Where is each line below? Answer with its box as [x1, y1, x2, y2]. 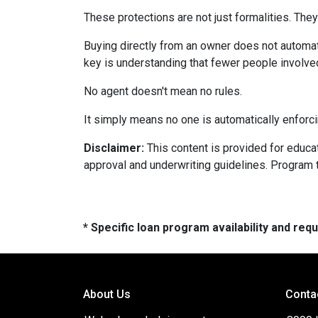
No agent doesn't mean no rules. [84, 84, 242, 98]
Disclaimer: [84, 141, 144, 155]
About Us [83, 287, 131, 301]
